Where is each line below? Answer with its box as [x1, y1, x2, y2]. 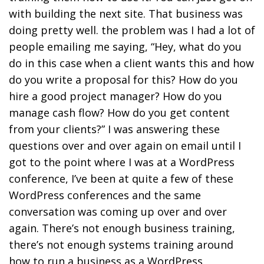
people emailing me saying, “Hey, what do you [9, 39, 242, 54]
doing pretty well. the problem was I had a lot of [9, 22, 255, 37]
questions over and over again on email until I [9, 138, 241, 153]
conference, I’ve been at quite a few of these [9, 171, 233, 186]
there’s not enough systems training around [9, 237, 233, 252]
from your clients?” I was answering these [9, 121, 220, 136]
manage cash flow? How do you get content [9, 105, 230, 120]
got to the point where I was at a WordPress [9, 154, 235, 169]
